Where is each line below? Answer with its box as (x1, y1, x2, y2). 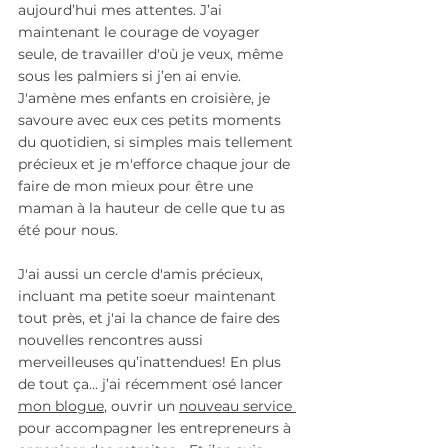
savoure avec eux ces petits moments (18, 111, 285, 130)
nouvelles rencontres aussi (18, 331, 207, 350)
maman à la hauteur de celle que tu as (18, 199, 289, 218)
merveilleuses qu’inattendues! (18, 353, 226, 372)
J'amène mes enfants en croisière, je (18, 89, 274, 108)
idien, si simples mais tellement (73, 133, 297, 152)
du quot (18, 133, 73, 152)
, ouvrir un (104, 397, 179, 416)
